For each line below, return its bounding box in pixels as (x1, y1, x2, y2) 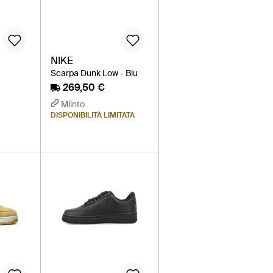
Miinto (61, 98, 85, 110)
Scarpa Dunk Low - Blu (51, 67, 138, 79)
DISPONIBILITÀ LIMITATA (51, 110, 135, 120)
